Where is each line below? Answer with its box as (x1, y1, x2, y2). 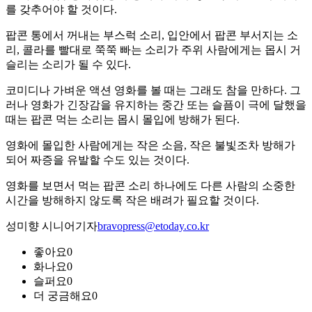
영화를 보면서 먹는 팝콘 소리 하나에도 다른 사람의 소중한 (6, 180, 295, 192)
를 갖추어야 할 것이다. (6, 3, 117, 16)
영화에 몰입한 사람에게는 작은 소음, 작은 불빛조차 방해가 (6, 139, 295, 152)
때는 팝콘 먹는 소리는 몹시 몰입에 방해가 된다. (6, 114, 240, 126)
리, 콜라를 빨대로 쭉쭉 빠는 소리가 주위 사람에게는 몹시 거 (6, 44, 301, 56)
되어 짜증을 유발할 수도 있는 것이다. (6, 154, 189, 166)
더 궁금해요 (33, 290, 92, 302)
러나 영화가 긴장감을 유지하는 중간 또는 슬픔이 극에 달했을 (6, 99, 306, 111)
